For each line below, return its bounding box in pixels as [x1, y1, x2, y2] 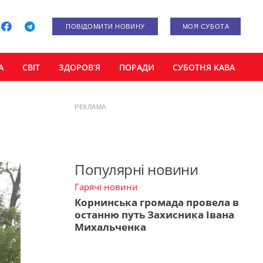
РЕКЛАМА [75, 103, 106, 110]
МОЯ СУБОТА [182, 23, 230, 30]
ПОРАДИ [119, 61, 154, 73]
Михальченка [75, 220, 146, 234]
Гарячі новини [75, 181, 138, 193]
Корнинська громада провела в [75, 195, 239, 209]
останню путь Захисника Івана [75, 207, 234, 221]
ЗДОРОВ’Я [58, 61, 100, 73]
